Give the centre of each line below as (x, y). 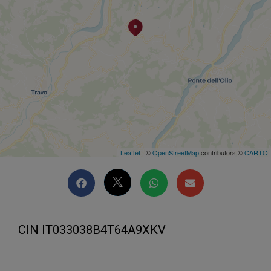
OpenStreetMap (176, 152)
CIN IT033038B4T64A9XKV (92, 230)
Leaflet (130, 152)
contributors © (222, 152)
